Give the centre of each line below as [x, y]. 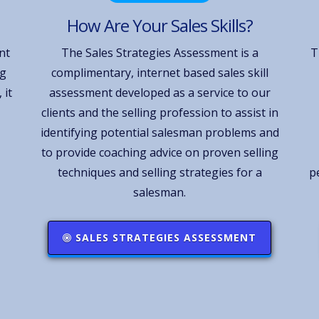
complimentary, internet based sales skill [159, 72]
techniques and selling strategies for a [159, 172]
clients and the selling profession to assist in [159, 112]
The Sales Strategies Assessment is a [159, 52]
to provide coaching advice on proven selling [159, 152]
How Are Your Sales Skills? [159, 25]
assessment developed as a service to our [159, 92]
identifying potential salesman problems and [159, 132]
